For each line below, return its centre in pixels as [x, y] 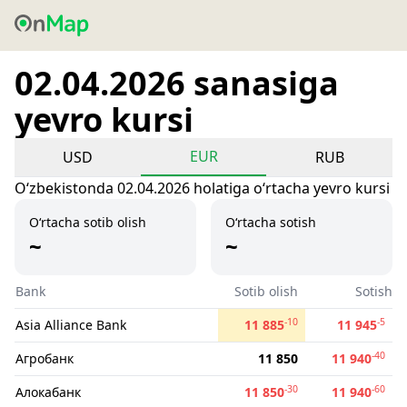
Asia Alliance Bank [71, 325]
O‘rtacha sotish [271, 222]
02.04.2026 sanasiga [177, 83]
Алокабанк [48, 392]
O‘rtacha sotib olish [88, 222]
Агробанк [45, 358]
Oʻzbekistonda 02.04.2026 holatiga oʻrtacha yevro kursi [202, 188]
